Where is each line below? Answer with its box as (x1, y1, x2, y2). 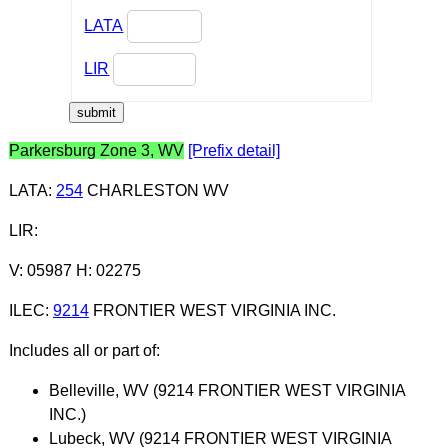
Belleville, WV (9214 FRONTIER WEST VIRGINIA (48, 381, 405, 399)
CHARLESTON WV (82, 181, 229, 199)
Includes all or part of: (8, 341, 160, 359)
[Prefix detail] (187, 141, 280, 159)
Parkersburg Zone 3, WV (8, 141, 184, 159)
